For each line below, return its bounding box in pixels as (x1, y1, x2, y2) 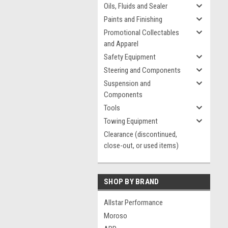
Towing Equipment (104, 117, 158, 126)
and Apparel (104, 39, 138, 48)
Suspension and (104, 79, 151, 88)
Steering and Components (104, 66, 181, 75)
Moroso (104, 211, 127, 220)
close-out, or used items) (104, 141, 179, 150)
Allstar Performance (104, 198, 163, 207)
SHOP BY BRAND (104, 177, 159, 186)
